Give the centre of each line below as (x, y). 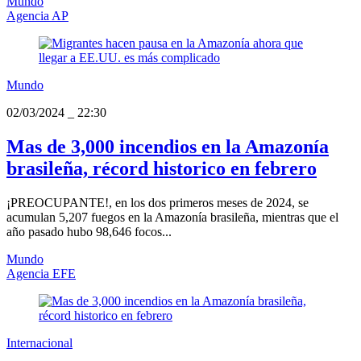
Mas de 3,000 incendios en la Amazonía (168, 146)
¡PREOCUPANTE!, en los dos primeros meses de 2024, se (158, 202)
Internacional (39, 342)
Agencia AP (37, 15)
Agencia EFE (41, 273)
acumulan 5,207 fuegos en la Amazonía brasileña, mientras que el (172, 217)
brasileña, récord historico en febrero (162, 168)
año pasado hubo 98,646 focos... (89, 231)
